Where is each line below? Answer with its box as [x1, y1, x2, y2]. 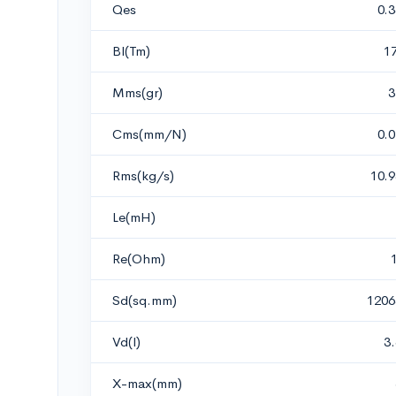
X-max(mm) [112, 375, 182, 392]
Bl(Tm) [112, 42, 150, 59]
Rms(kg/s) [112, 167, 174, 184]
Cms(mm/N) [112, 126, 187, 142]
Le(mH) [112, 209, 156, 225]
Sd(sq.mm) [112, 292, 177, 308]
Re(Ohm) [112, 250, 165, 267]
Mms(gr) [112, 84, 163, 101]
